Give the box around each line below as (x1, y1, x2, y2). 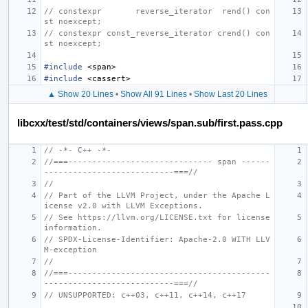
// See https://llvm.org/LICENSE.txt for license (44, 212, 270, 222)
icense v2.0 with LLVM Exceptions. (44, 201, 203, 210)
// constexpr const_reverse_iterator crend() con (44, 28, 270, 38)
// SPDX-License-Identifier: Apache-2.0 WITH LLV (44, 234, 270, 244)
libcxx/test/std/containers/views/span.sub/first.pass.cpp (17, 116, 283, 129)
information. (44, 223, 102, 232)
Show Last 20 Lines (194, 89, 267, 99)
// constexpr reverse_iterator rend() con (44, 6, 270, 16)
